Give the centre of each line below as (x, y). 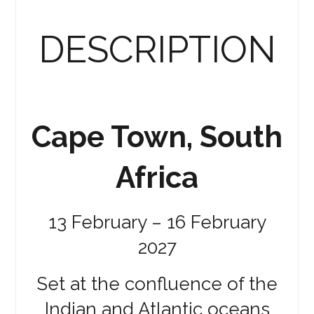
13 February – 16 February (157, 223)
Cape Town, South (157, 137)
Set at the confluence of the (157, 284)
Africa (157, 178)
